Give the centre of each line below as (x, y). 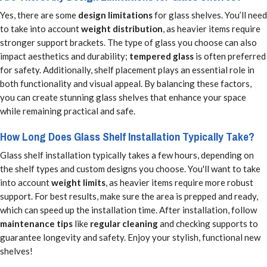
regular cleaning (124, 223)
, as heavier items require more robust (179, 182)
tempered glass (162, 56)
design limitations (115, 15)
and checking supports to (208, 223)
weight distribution (122, 29)
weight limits (78, 182)
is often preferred (230, 56)
